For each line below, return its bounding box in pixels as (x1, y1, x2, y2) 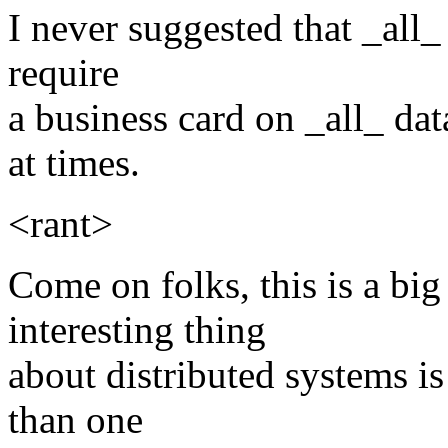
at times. (8, 141, 140, 185)
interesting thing (8, 308, 266, 352)
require (8, 51, 119, 95)
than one (8, 398, 143, 442)
